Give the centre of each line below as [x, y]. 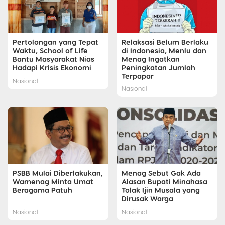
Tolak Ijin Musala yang [161, 190]
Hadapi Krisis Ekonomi [52, 68]
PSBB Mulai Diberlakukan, [58, 173]
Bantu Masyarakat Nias [53, 59]
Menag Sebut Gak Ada [161, 173]
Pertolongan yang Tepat [55, 42]
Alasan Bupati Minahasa [164, 181]
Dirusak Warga [147, 198]
